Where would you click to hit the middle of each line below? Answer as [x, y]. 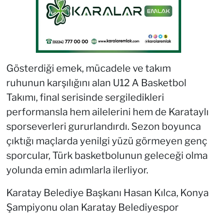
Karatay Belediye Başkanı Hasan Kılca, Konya [107, 193]
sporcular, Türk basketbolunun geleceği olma [107, 155]
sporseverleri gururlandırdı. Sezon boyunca [103, 126]
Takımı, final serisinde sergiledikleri [85, 97]
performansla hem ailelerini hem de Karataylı [107, 112]
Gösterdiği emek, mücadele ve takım [88, 68]
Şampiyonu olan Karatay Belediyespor [92, 207]
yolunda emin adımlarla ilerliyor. [77, 170]
